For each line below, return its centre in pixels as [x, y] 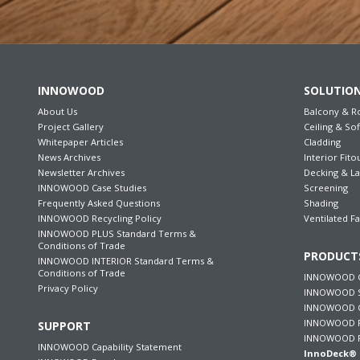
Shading [321, 202]
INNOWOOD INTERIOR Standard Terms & [126, 260]
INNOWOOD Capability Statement [110, 346]
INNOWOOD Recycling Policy [100, 218]
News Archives [69, 157]
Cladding [323, 141]
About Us [57, 111]
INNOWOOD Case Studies [92, 187]
